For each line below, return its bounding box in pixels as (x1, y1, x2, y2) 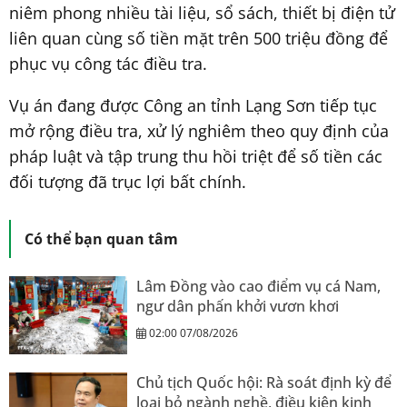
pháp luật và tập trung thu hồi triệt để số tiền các (9, 144, 382, 167)
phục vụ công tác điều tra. (9, 52, 207, 74)
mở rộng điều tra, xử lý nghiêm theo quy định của (9, 119, 389, 142)
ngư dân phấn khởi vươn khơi (136, 295, 339, 316)
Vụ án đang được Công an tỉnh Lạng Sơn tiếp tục (9, 94, 377, 116)
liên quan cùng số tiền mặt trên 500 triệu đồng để (9, 26, 388, 49)
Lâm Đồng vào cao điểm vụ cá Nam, (136, 275, 381, 296)
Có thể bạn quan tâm (25, 228, 178, 249)
